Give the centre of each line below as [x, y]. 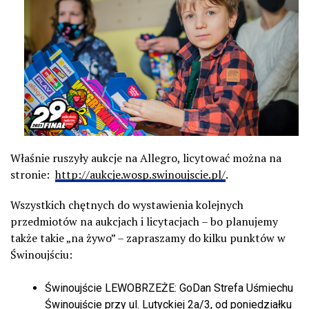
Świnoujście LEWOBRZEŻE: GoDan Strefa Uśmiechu [169, 288]
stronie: [33, 174]
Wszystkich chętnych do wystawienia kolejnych [127, 205]
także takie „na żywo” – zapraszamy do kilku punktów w [148, 238]
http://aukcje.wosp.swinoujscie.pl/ [140, 174]
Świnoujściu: [41, 254]
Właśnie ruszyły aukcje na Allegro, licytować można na [146, 158]
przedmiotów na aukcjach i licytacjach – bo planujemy [144, 221]
